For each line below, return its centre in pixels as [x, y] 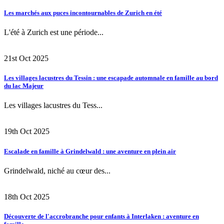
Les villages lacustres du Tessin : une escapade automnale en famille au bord [111, 78]
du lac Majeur [24, 86]
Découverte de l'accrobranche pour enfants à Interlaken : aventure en [101, 216]
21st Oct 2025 [26, 58]
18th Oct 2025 [27, 196]
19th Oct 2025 [27, 131]
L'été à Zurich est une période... [54, 32]
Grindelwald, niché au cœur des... [57, 170]
